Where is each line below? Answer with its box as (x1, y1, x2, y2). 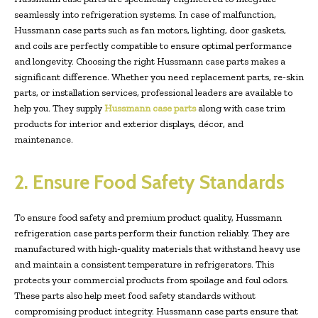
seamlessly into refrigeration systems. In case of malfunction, (14, 8, 276, 21)
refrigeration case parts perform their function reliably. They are (14, 226, 290, 239)
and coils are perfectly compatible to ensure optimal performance (14, 39, 292, 52)
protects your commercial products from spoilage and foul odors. (14, 273, 289, 286)
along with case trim (196, 102, 285, 114)
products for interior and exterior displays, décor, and (14, 117, 243, 130)
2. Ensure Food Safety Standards (14, 170, 285, 194)
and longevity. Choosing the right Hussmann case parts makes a (14, 55, 285, 67)
